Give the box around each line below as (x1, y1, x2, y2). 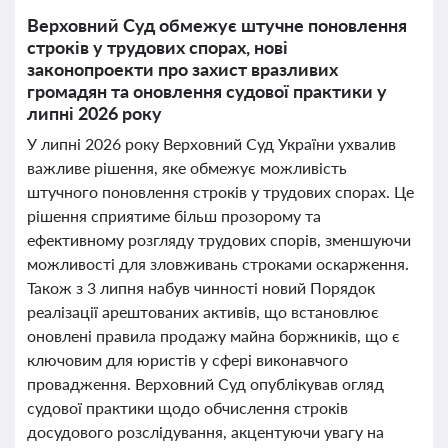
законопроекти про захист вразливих (27, 58, 338, 80)
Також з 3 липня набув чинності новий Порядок (27, 278, 375, 297)
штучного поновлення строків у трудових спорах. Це (27, 182, 414, 201)
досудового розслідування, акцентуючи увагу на (27, 422, 384, 441)
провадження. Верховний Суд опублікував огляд (27, 374, 384, 393)
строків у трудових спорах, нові (27, 36, 288, 58)
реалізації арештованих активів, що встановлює (27, 302, 379, 321)
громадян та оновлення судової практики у (27, 80, 387, 102)
